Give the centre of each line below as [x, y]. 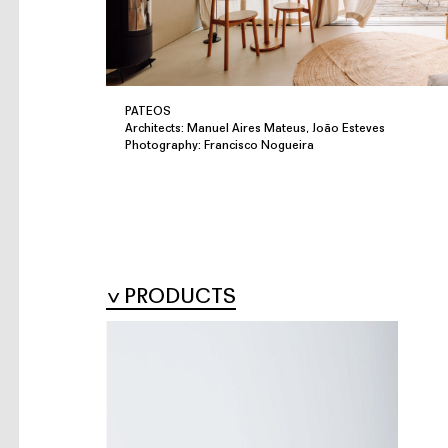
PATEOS [147, 112]
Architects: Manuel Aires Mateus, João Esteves [254, 129]
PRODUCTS [180, 298]
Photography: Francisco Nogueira [219, 146]
